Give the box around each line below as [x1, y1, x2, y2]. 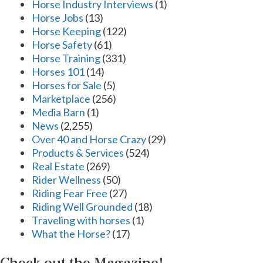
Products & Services [32, 146, 124, 159]
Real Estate [32, 159, 85, 173]
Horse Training [32, 51, 100, 65]
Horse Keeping [32, 24, 101, 38]
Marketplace [32, 92, 90, 105]
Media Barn [32, 105, 85, 119]
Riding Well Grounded [32, 200, 133, 213]
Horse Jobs [32, 11, 83, 24]
